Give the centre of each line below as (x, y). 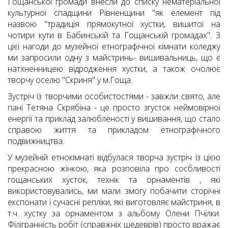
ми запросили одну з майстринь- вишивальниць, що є (114, 58)
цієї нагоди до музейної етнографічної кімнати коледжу (114, 47)
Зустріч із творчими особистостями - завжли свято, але (114, 96)
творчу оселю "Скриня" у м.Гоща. (70, 80)
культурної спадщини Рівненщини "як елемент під (114, 13)
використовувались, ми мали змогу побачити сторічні (114, 191)
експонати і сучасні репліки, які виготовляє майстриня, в (114, 202)
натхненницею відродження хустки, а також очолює (114, 69)
